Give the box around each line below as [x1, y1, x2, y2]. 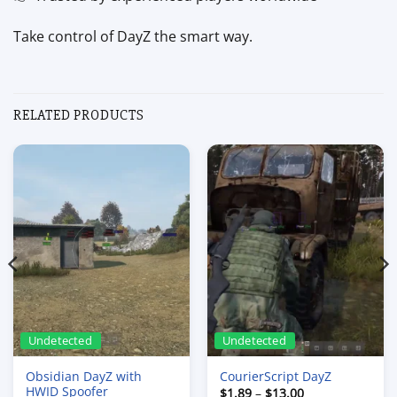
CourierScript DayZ [219, 368, 331, 385]
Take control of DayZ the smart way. [13, 27, 253, 47]
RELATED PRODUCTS [13, 106, 144, 125]
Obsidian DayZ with [25, 367, 142, 385]
